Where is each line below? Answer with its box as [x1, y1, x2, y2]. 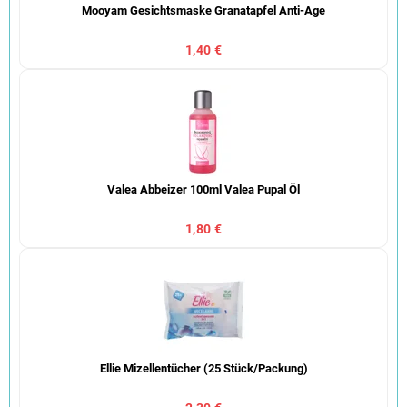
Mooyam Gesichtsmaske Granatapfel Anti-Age [82, 4, 325, 18]
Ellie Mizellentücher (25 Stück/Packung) [99, 362, 308, 376]
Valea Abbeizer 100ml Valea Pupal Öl [107, 183, 300, 197]
